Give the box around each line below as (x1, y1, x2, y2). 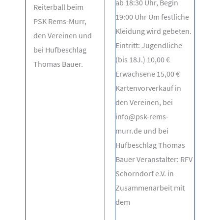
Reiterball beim (33, 1, 84, 12)
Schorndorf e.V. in (115, 168, 174, 178)
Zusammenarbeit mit (115, 183, 185, 192)
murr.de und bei (115, 126, 168, 136)
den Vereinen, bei (115, 97, 173, 107)
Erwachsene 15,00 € (115, 69, 180, 79)
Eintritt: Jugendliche (115, 40, 182, 50)
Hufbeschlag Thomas (115, 140, 185, 150)
